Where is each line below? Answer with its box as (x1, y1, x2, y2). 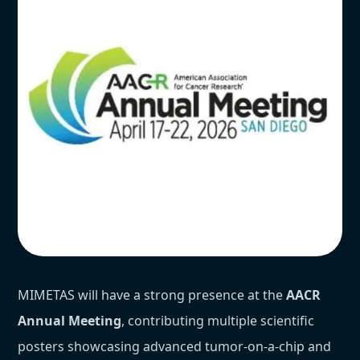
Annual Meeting (18, 312, 122, 330)
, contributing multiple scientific (121, 312, 315, 330)
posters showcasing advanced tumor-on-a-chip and (18, 337, 332, 356)
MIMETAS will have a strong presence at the (18, 286, 287, 305)
